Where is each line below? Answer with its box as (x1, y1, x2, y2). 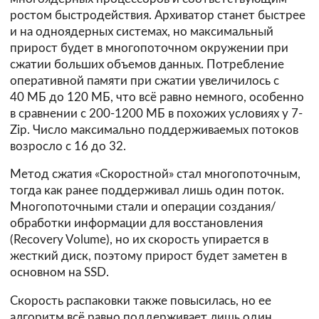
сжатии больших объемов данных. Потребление (10, 58, 284, 70)
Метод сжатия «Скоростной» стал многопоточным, (10, 168, 300, 181)
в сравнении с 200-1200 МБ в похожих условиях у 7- (10, 107, 303, 120)
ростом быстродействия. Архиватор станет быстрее (10, 9, 305, 21)
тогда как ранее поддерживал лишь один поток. (10, 184, 284, 197)
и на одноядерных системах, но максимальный (10, 25, 273, 38)
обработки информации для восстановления (10, 217, 263, 230)
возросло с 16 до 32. (10, 140, 126, 152)
